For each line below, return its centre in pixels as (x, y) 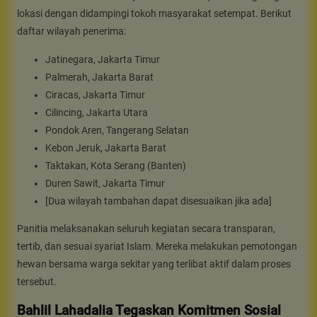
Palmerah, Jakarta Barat (99, 77)
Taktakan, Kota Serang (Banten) (116, 165)
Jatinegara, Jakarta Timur (103, 59)
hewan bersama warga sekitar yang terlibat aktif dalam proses (154, 264)
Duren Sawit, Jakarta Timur (105, 183)
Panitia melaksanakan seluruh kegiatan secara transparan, (146, 228)
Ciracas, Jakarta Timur (95, 94)
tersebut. (37, 281)
